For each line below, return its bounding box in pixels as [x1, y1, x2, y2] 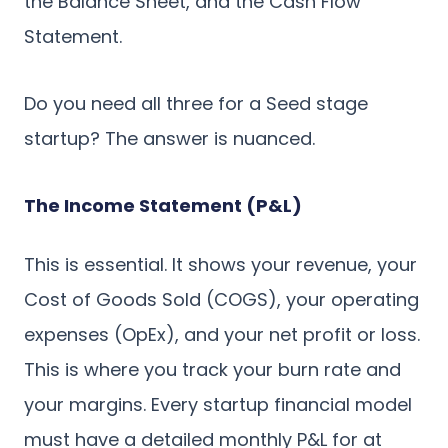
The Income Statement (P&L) [24, 192, 302, 218]
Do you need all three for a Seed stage [24, 90, 368, 116]
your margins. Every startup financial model [24, 391, 412, 417]
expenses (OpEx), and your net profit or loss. [24, 321, 420, 347]
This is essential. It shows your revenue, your [24, 251, 417, 277]
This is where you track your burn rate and [24, 356, 401, 382]
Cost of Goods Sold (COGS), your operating [24, 286, 419, 312]
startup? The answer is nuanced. [24, 125, 315, 151]
